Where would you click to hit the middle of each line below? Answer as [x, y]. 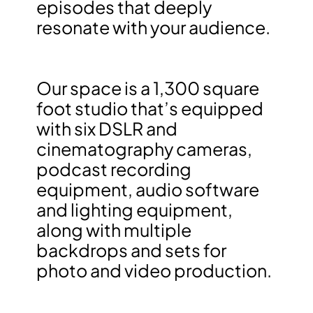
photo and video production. [154, 270]
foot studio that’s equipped [150, 108]
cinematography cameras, [144, 148]
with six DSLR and [107, 128]
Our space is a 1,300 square [148, 88]
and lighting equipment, [134, 209]
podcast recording [114, 169]
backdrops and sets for [131, 250]
